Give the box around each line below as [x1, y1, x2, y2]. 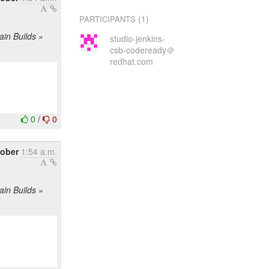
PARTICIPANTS [79, 13, 136, 25]
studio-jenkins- [109, 32, 165, 44]
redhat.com [109, 55, 153, 67]
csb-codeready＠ [109, 44, 175, 56]
